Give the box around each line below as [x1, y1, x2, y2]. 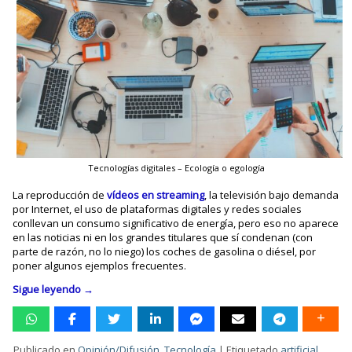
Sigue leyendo [13, 281, 84, 296]
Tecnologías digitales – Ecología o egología [87, 161, 265, 174]
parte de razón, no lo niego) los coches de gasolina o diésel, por [13, 244, 317, 258]
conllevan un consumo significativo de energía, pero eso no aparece [13, 215, 339, 230]
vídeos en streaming [107, 187, 205, 202]
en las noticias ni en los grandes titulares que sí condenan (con [13, 229, 313, 244]
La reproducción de [13, 187, 108, 202]
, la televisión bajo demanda [204, 187, 339, 202]
